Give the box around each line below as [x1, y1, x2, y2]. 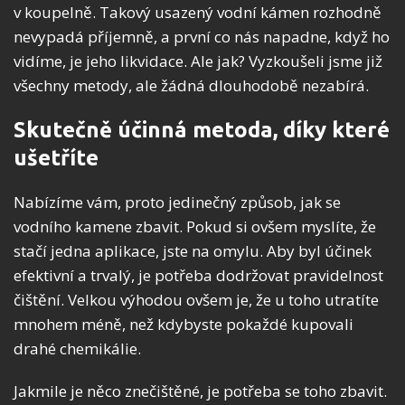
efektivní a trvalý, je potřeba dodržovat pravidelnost [14, 264, 383, 286]
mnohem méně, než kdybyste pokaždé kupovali [14, 313, 353, 334]
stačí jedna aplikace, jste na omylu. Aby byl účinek [14, 240, 372, 261]
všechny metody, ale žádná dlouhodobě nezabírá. [14, 74, 369, 96]
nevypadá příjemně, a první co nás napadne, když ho [14, 25, 390, 47]
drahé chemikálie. [14, 337, 141, 359]
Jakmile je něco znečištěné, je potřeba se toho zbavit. [14, 380, 387, 401]
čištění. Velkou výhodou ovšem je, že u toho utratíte [14, 288, 379, 310]
